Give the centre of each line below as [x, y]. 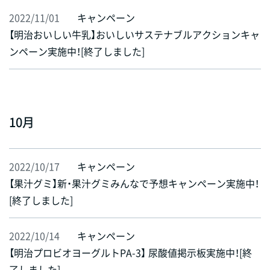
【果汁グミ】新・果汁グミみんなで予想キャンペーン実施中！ [134, 184]
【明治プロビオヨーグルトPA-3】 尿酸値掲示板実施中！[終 [130, 253]
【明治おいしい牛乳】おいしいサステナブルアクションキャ [134, 35]
